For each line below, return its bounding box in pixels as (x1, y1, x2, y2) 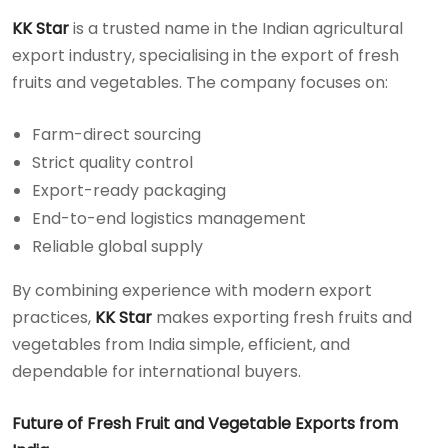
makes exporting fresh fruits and (152, 305, 412, 329)
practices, (12, 305, 95, 329)
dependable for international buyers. (12, 359, 301, 383)
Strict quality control (32, 150, 193, 174)
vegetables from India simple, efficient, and (12, 332, 350, 356)
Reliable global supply (32, 234, 203, 258)
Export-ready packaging (32, 178, 226, 202)
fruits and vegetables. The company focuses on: (12, 70, 388, 94)
